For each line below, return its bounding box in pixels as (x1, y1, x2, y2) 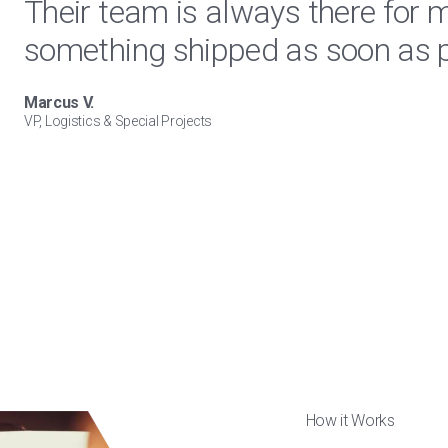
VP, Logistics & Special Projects (24, 113, 213, 129)
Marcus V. (24, 93, 95, 112)
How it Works (305, 411, 395, 430)
